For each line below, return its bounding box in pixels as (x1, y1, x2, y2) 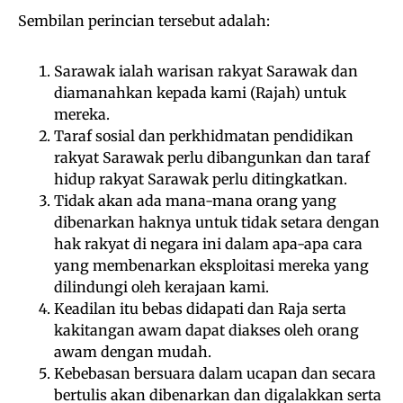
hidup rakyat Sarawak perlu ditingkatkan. (54, 170, 347, 189)
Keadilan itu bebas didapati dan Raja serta (54, 300, 346, 318)
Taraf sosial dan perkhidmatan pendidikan (54, 127, 354, 146)
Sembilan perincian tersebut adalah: (18, 12, 270, 31)
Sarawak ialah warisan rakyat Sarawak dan (54, 62, 358, 81)
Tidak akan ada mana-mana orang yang (54, 192, 336, 210)
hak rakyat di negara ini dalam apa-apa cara (54, 235, 363, 254)
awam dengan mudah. (54, 343, 211, 362)
